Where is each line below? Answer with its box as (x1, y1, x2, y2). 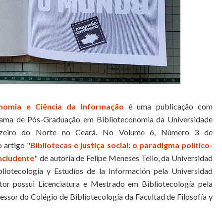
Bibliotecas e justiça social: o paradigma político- (30, 140, 213, 150)
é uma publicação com (123, 102, 213, 111)
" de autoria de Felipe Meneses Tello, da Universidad (34, 153, 213, 163)
